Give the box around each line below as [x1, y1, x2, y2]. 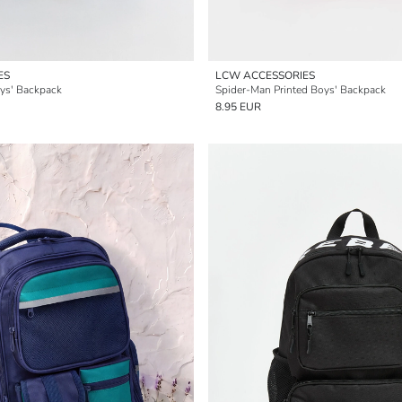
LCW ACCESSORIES [215, 68, 315, 83]
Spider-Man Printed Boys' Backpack [215, 83, 386, 97]
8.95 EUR [215, 100, 261, 114]
